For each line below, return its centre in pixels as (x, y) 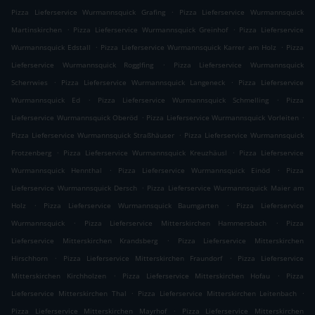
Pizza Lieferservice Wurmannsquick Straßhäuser (93, 135)
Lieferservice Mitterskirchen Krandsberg (85, 241)
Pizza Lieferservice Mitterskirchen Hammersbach (175, 223)
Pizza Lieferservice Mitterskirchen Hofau (196, 276)
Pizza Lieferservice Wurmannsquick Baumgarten (131, 206)
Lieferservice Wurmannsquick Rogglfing (83, 65)
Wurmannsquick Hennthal (57, 171)
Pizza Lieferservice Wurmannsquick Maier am (225, 188)
